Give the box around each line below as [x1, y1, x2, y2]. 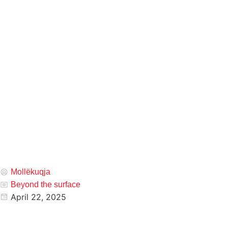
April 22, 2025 [11, 192, 66, 202]
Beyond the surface [11, 180, 80, 189]
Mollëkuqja [11, 167, 50, 176]
